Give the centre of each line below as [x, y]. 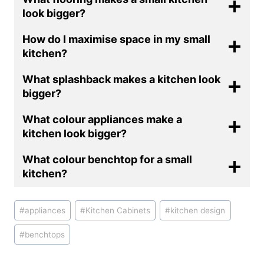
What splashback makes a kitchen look [121, 79]
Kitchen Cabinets [118, 210]
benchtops [45, 234]
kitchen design [198, 210]
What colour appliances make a [102, 119]
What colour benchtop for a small [107, 159]
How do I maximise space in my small [116, 39]
